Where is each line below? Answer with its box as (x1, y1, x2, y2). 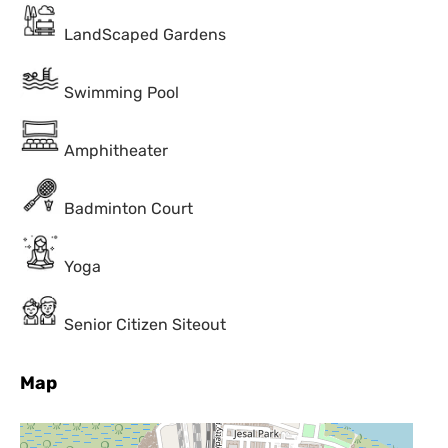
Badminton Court (64, 198, 193, 218)
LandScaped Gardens (64, 24, 226, 44)
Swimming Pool (64, 82, 179, 102)
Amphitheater (64, 140, 168, 160)
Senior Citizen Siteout (64, 314, 226, 334)
